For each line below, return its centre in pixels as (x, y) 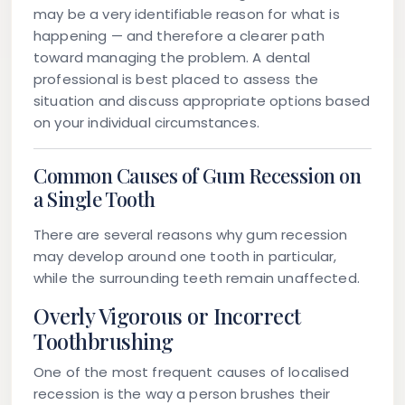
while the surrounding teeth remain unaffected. (197, 278)
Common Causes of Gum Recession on (198, 176)
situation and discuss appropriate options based (202, 101)
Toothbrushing (104, 342)
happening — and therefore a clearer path (179, 36)
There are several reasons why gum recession (191, 235)
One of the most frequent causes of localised (192, 372)
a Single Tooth (94, 199)
